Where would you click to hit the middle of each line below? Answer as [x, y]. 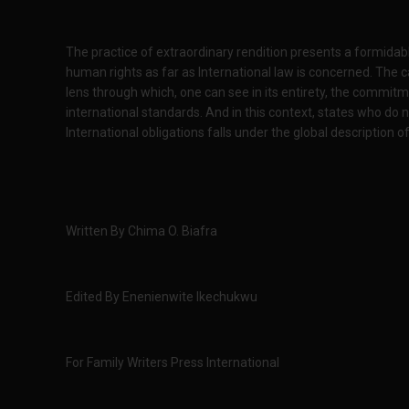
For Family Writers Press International [173, 362]
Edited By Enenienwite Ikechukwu [162, 297]
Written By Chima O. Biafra [142, 231]
